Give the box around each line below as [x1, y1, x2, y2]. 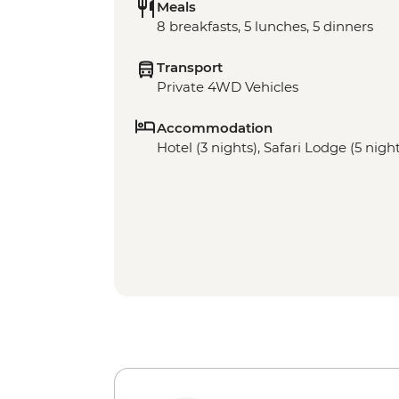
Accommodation [157, 119, 273, 137]
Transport [157, 59, 223, 77]
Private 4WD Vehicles [157, 78, 298, 96]
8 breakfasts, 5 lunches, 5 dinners [157, 18, 373, 36]
